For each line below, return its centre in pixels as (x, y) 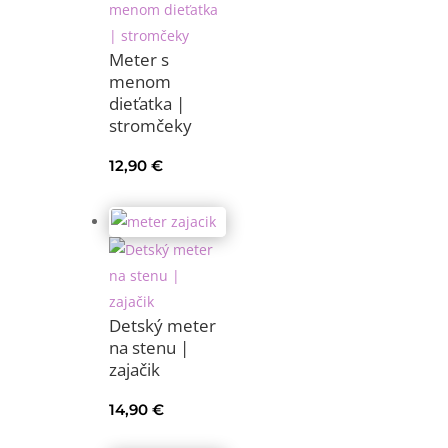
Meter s (138, 60)
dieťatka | (146, 104)
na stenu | (148, 348)
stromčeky (150, 126)
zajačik (134, 370)
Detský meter (162, 326)
